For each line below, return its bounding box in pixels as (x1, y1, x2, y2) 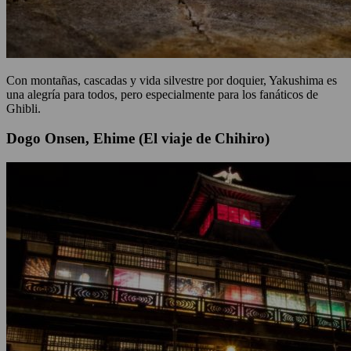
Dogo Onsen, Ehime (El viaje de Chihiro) (6, 130, 273, 147)
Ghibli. (6, 101, 44, 115)
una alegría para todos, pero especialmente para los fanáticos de (6, 87, 318, 101)
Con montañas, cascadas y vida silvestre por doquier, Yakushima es (6, 73, 337, 87)
